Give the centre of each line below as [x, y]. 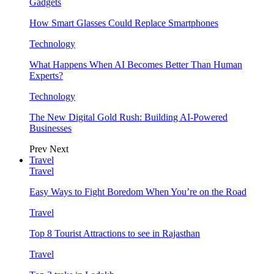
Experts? [46, 75]
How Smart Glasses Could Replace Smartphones [124, 23]
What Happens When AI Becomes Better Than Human [136, 64]
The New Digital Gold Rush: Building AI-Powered [128, 117]
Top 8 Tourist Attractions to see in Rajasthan [115, 233]
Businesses [50, 128]
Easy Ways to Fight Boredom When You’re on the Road [138, 191]
